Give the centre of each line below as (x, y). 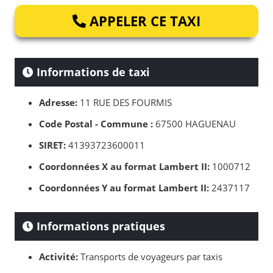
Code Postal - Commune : (96, 124)
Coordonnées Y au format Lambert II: (124, 188)
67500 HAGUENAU (194, 124)
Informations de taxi (92, 72)
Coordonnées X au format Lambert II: (124, 167)
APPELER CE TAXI (143, 21)
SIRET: (52, 145)
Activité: (58, 257)
